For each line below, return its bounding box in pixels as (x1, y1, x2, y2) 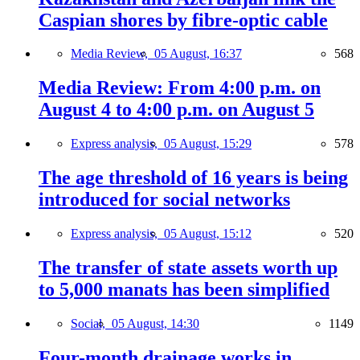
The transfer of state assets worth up (39, 257, 337, 278)
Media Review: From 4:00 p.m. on (39, 77, 321, 99)
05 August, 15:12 (164, 227, 252, 241)
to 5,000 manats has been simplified (39, 279, 329, 300)
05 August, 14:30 (112, 316, 199, 330)
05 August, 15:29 (164, 137, 252, 151)
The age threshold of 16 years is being (39, 167, 348, 189)
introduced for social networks (39, 189, 290, 211)
